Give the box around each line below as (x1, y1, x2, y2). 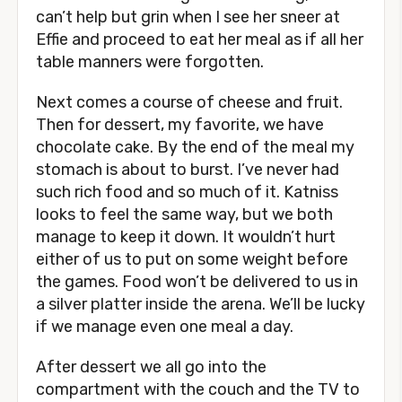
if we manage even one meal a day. (36, 317, 293, 336)
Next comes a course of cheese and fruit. (36, 92, 343, 112)
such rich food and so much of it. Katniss (36, 182, 338, 202)
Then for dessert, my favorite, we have (36, 115, 324, 135)
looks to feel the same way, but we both (36, 205, 333, 224)
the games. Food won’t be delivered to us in (36, 272, 358, 292)
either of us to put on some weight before (36, 249, 348, 269)
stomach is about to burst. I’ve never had (36, 160, 339, 179)
